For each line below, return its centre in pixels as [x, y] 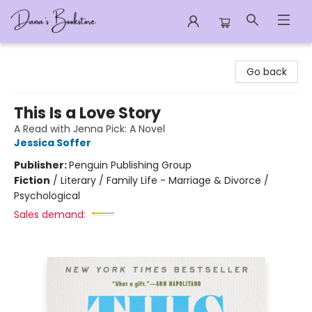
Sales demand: [50, 214]
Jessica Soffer [53, 143]
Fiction [32, 180]
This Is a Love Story [87, 113]
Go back [267, 72]
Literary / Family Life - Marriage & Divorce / [165, 180]
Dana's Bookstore [52, 56]
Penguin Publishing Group [130, 165]
